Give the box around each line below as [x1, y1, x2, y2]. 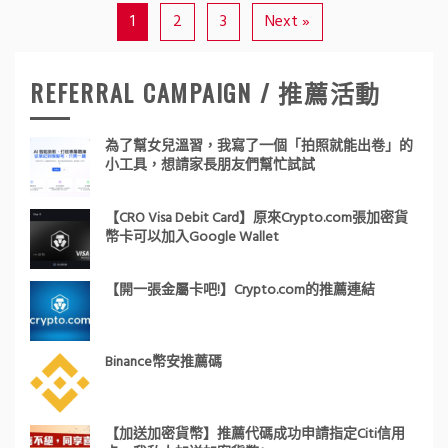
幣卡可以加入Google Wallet [105, 225, 279, 249]
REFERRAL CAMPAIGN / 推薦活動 [30, 73, 381, 110]
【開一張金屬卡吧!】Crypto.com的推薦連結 [105, 278, 375, 302]
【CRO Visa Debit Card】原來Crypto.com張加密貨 [105, 206, 408, 230]
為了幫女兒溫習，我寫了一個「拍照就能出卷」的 [105, 134, 413, 158]
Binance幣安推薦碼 [105, 350, 222, 374]
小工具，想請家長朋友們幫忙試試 [105, 153, 315, 177]
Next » [265, 8, 310, 35]
